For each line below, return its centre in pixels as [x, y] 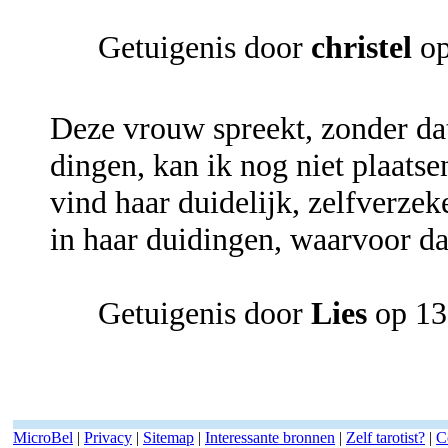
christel [361, 47]
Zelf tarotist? [385, 437]
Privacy [108, 437]
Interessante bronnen [270, 437]
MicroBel [43, 437]
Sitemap [168, 437]
